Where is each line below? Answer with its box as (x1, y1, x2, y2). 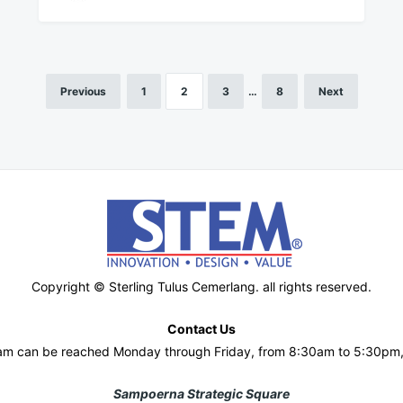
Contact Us (167, 321, 236, 337)
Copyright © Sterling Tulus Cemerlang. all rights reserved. (31, 278, 372, 294)
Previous (59, 84, 106, 98)
